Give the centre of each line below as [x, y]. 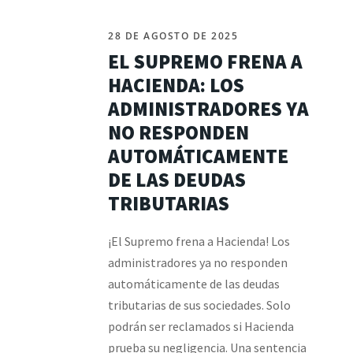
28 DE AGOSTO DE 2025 [173, 36]
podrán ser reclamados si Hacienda [201, 326]
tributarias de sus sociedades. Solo [199, 305]
